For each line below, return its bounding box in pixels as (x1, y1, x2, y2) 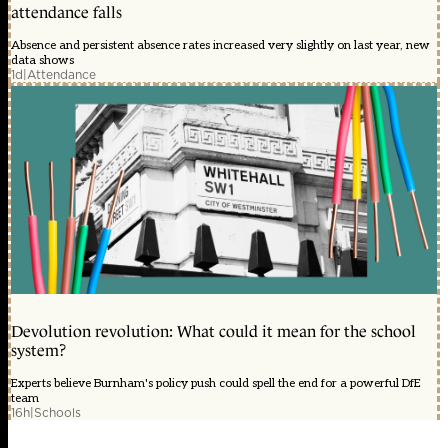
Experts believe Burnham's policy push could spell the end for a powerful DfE (11, 376, 421, 392)
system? (11, 342, 66, 360)
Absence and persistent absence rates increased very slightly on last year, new (11, 38, 430, 54)
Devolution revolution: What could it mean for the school (11, 323, 416, 341)
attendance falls (11, 4, 122, 22)
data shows (11, 53, 74, 69)
